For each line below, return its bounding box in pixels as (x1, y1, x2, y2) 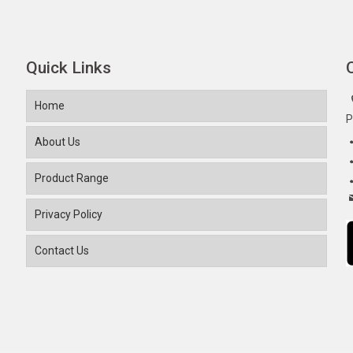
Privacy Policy (34, 208, 102, 221)
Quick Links (25, 58, 111, 77)
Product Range (34, 172, 109, 184)
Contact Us (34, 244, 89, 257)
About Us (34, 136, 80, 148)
